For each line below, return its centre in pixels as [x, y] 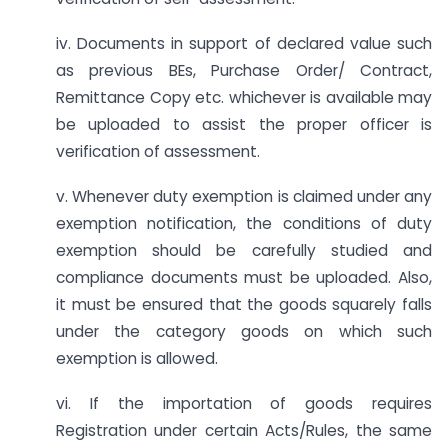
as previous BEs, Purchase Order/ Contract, [244, 71]
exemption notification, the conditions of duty [244, 223]
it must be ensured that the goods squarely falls [244, 304]
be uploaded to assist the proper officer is [244, 125]
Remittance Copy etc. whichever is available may [244, 98]
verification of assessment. [158, 152]
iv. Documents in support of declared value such [244, 44]
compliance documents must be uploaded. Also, [244, 277]
